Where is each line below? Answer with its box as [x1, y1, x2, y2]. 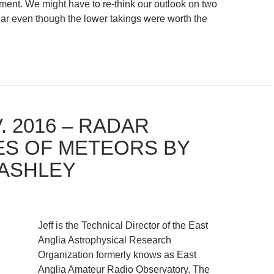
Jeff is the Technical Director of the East [38, 220, 208, 231]
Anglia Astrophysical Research [38, 235, 171, 245]
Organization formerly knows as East [38, 250, 196, 260]
